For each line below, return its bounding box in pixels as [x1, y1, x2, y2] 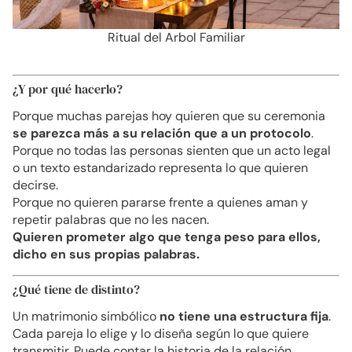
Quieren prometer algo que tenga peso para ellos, [13, 229, 321, 246]
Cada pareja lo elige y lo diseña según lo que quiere [13, 324, 309, 342]
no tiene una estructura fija [159, 307, 328, 324]
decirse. [13, 177, 58, 194]
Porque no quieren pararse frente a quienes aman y [13, 194, 308, 211]
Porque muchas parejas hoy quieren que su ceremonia [13, 108, 325, 125]
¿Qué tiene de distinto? [13, 280, 140, 298]
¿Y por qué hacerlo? [13, 80, 123, 98]
